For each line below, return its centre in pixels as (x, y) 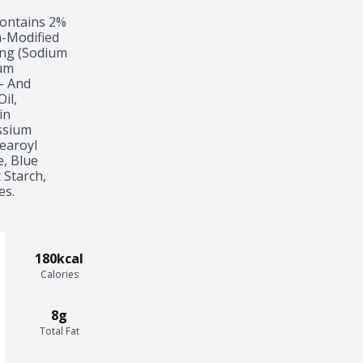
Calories (59, 274)
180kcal (59, 258)
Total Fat (59, 331)
